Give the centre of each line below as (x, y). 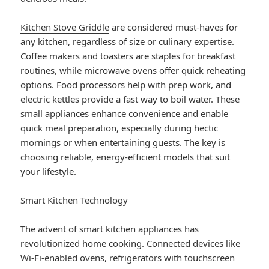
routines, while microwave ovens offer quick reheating (133, 71)
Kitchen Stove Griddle (65, 27)
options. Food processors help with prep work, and (126, 85)
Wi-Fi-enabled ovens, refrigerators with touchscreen (128, 258)
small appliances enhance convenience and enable (125, 114)
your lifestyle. (49, 171)
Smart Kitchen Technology (74, 200)
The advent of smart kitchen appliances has (110, 229)
